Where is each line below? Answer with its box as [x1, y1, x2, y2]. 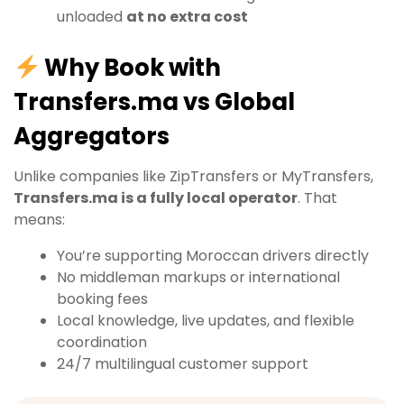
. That [298, 188, 337, 209]
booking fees [57, 289, 148, 310]
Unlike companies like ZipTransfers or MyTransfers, [14, 166, 373, 188]
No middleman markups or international [57, 267, 340, 289]
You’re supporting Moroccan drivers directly [57, 245, 369, 267]
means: [14, 209, 65, 231]
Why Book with [40, 51, 222, 85]
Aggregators [14, 120, 170, 153]
